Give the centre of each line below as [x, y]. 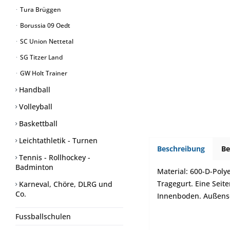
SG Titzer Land [41, 57]
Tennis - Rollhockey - [54, 157]
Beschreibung [181, 149]
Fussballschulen [43, 216]
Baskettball [37, 123]
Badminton [34, 167]
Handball [34, 90]
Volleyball [35, 107]
